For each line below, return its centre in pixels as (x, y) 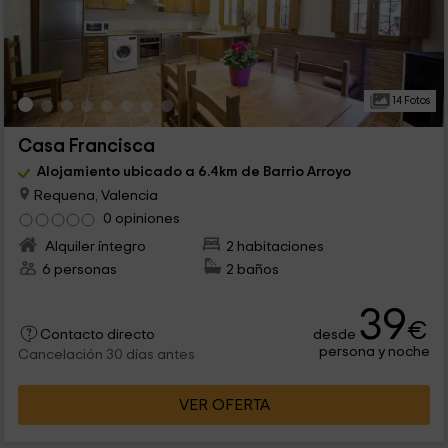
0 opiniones (141, 218)
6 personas (79, 269)
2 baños (253, 269)
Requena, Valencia (94, 195)
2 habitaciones (275, 246)
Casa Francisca (86, 146)
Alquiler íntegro (93, 246)
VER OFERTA (224, 404)
